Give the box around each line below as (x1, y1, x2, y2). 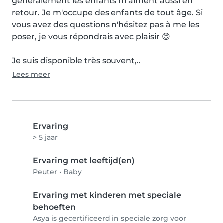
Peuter (33, 167, 57, 176)
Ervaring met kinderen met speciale (33, 190, 181, 200)
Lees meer (12, 70, 50, 79)
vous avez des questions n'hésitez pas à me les (12, 20, 199, 29)
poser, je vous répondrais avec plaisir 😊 (12, 32, 170, 41)
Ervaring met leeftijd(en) (33, 156, 135, 165)
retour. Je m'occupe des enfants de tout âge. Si (12, 8, 203, 17)
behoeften (33, 202, 76, 212)
